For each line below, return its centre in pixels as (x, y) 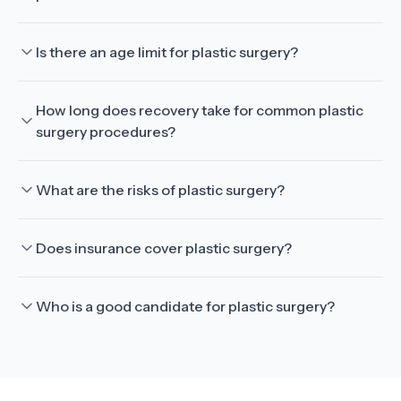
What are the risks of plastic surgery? (160, 190)
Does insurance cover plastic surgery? (164, 248)
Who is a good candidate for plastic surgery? (185, 306)
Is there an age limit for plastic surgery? (167, 52)
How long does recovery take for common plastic (200, 110)
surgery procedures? (106, 132)
